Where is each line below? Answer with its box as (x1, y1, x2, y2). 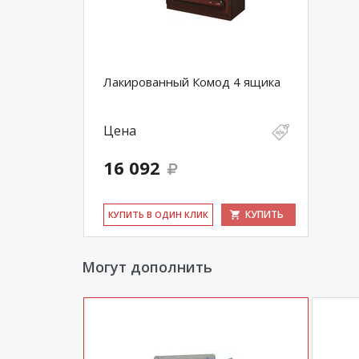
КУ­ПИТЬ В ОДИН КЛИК (108, 208, 208, 220)
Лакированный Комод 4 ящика (103, 74, 280, 90)
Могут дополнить (82, 257, 212, 276)
